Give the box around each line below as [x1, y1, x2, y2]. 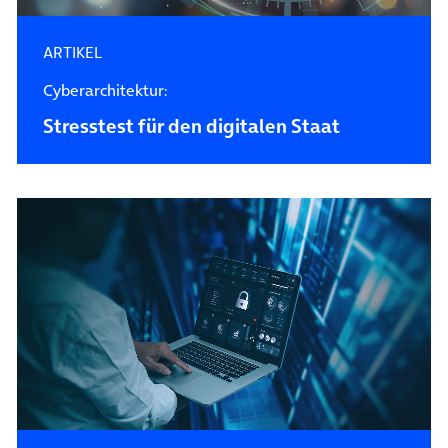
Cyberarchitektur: [42, 78, 167, 101]
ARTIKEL [42, 41, 102, 63]
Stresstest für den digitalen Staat [42, 112, 340, 140]
